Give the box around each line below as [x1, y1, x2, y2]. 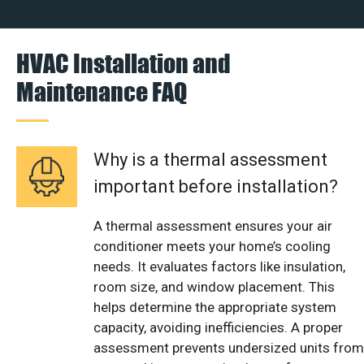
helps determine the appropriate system [93, 298, 336, 315]
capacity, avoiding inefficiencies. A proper [93, 318, 343, 336]
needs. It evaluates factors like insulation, [93, 258, 345, 275]
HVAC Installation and [16, 47, 231, 78]
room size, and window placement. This [93, 278, 335, 295]
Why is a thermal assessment [93, 149, 327, 170]
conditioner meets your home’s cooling [93, 237, 331, 254]
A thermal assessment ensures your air [93, 217, 332, 234]
